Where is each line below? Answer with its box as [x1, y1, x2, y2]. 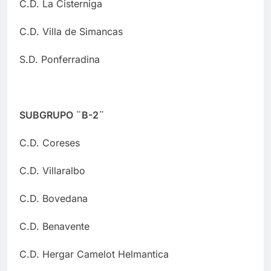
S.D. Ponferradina [19, 53, 100, 65]
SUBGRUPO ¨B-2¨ [19, 108, 105, 121]
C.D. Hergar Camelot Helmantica [19, 247, 169, 260]
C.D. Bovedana [19, 192, 88, 204]
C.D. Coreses [19, 136, 80, 149]
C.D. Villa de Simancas [19, 25, 123, 38]
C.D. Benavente [19, 220, 90, 232]
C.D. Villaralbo [19, 164, 85, 177]
